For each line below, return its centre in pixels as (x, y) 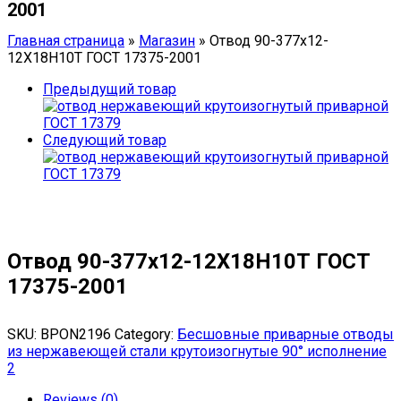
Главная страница (66, 41)
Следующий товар (105, 141)
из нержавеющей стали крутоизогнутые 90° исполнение (197, 352)
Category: (146, 335)
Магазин (167, 41)
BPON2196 (76, 335)
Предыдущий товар (110, 90)
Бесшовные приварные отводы (286, 335)
